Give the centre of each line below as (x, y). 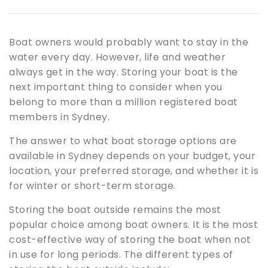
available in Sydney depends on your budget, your (133, 156)
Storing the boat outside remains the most (115, 210)
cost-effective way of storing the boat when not (130, 240)
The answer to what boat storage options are (123, 141)
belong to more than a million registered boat (124, 102)
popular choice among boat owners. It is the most (134, 225)
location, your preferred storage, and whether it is (134, 171)
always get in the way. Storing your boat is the (124, 72)
